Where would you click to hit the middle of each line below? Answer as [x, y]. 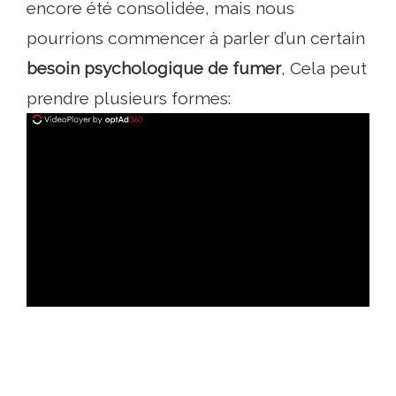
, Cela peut [324, 69]
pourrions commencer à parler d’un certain [196, 38]
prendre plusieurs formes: [129, 99]
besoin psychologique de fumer [154, 69]
